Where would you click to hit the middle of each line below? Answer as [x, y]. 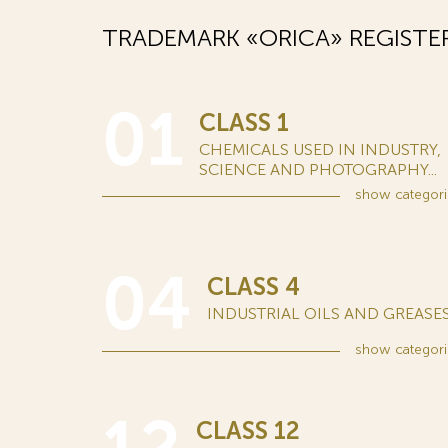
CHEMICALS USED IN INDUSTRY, [320, 149]
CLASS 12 [248, 430]
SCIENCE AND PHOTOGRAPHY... [318, 169]
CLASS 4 [253, 286]
